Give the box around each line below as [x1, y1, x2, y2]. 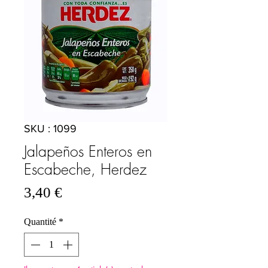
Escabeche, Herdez [24, 159, 147, 180]
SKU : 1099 [24, 123, 77, 135]
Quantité [24, 217, 56, 227]
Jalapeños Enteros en [24, 141, 152, 162]
